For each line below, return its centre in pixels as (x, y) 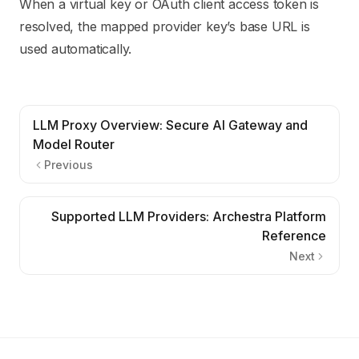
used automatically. (76, 49)
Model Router (74, 144)
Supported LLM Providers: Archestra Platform (189, 216)
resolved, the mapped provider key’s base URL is (165, 26)
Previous (69, 165)
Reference (294, 236)
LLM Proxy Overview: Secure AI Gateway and (170, 125)
